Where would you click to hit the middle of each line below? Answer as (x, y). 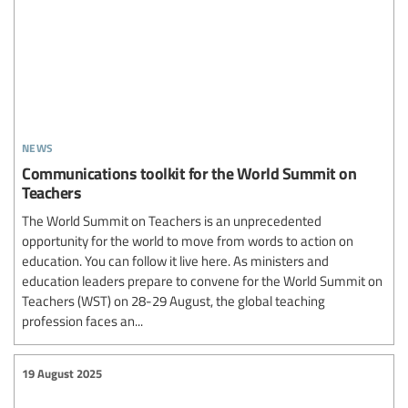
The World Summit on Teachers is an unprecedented (172, 221)
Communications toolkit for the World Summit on (189, 173)
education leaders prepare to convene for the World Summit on (202, 281)
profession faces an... (82, 321)
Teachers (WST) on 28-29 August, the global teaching (173, 301)
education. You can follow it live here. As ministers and (175, 261)
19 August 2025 (62, 373)
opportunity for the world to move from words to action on (188, 241)
